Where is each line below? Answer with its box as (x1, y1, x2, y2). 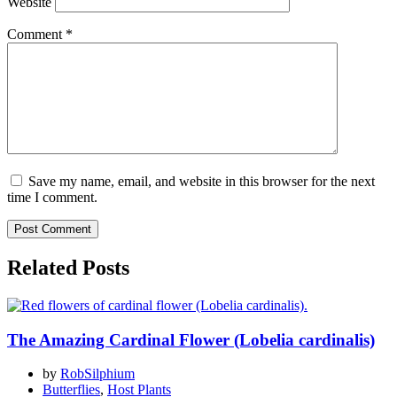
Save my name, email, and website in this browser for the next (28, 174, 375, 190)
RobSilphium (60, 366, 135, 382)
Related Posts (7, 256, 129, 280)
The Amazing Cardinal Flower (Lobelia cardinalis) (7, 330, 375, 349)
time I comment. (7, 190, 97, 206)
